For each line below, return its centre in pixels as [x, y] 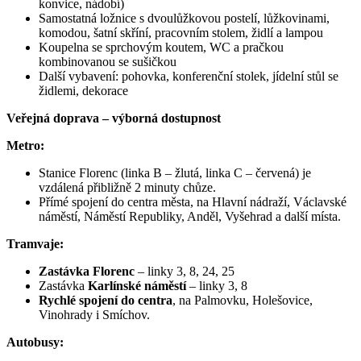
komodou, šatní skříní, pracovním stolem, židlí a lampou [181, 33]
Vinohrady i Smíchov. [94, 315]
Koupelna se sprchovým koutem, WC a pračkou [161, 48]
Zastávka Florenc [87, 272]
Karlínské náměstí [137, 286]
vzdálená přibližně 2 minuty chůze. [127, 188]
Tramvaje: [35, 244]
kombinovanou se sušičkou [108, 62]
